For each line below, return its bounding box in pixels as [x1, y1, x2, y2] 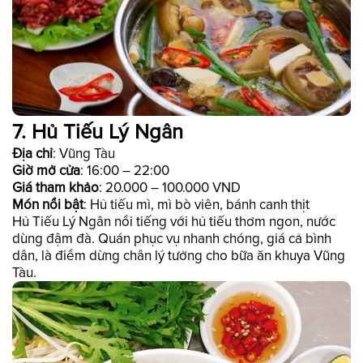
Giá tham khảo [12, 178, 99, 196]
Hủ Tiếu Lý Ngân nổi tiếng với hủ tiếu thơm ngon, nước [12, 212, 335, 230]
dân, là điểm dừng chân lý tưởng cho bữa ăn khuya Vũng [12, 246, 345, 264]
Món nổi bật [12, 195, 83, 213]
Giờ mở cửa [12, 161, 80, 179]
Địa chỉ [12, 144, 53, 162]
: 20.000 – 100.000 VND [99, 178, 241, 196]
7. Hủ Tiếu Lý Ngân [12, 119, 183, 145]
